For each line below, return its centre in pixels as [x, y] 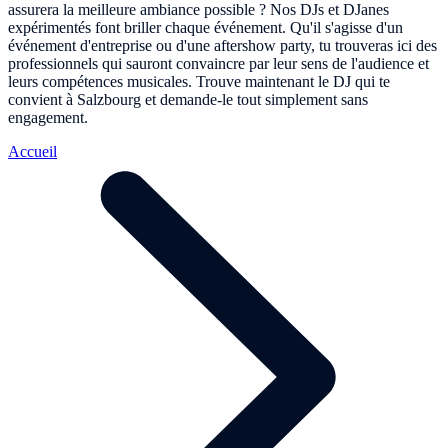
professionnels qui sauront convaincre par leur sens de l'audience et [218, 63]
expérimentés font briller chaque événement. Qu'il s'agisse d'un [205, 27]
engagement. [48, 117]
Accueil [32, 151]
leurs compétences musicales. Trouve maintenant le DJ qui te [199, 81]
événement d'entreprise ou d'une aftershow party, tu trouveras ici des [222, 45]
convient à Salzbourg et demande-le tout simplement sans [188, 99]
